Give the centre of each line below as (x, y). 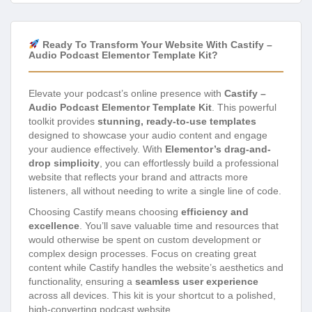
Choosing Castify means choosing (105, 211)
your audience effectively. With (97, 149)
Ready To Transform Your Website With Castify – (156, 44)
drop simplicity (64, 163)
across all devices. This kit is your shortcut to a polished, (152, 295)
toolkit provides (63, 121)
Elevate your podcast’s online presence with (126, 93)
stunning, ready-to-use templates (177, 121)
